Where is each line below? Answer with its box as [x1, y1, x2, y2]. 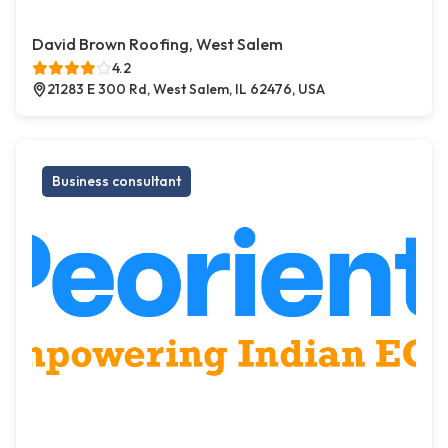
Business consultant [52, 172, 181, 191]
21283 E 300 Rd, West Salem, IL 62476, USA [47, 80, 325, 99]
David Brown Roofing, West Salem [32, 34, 283, 55]
